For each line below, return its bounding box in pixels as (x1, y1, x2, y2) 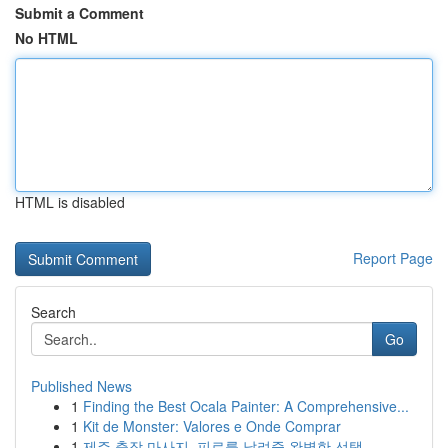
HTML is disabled (15, 192, 125, 212)
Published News (31, 376, 132, 396)
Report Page (353, 248, 433, 268)
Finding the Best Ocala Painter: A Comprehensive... (83, 396, 409, 416)
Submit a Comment (15, 3, 144, 23)
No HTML (15, 28, 78, 48)
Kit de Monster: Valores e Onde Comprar (83, 416, 341, 436)
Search (31, 302, 76, 322)
